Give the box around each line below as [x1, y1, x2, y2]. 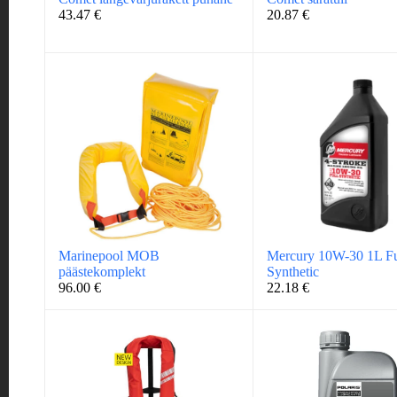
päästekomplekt [58, 263, 145, 279]
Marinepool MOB [58, 247, 160, 263]
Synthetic [267, 263, 320, 279]
